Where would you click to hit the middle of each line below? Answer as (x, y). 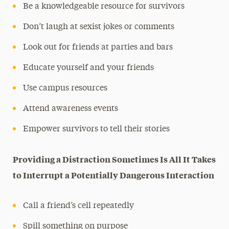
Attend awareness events (70, 109)
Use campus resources (65, 88)
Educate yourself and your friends (88, 68)
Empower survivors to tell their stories (96, 129)
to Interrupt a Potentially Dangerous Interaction (113, 175)
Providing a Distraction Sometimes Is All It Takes (114, 159)
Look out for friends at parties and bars (98, 48)
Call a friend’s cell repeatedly (78, 206)
